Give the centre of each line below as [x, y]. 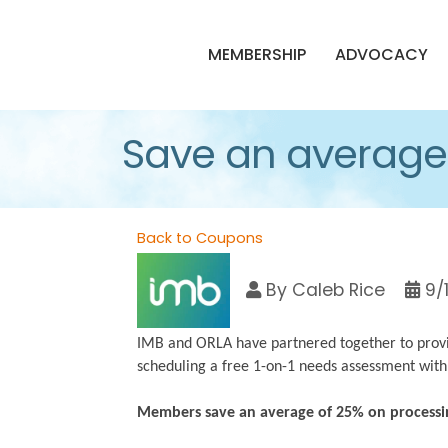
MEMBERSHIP [257, 54]
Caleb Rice [339, 290]
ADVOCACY [381, 54]
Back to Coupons [200, 238]
